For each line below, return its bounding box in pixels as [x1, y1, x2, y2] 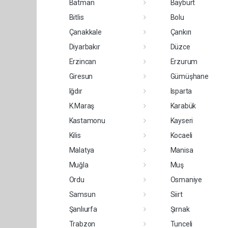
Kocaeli [170, 131, 193, 139]
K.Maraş [69, 101, 95, 110]
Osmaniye [170, 175, 202, 184]
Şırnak [170, 205, 190, 213]
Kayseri [170, 116, 193, 125]
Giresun [69, 72, 93, 80]
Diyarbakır [69, 42, 100, 51]
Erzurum [170, 57, 198, 66]
